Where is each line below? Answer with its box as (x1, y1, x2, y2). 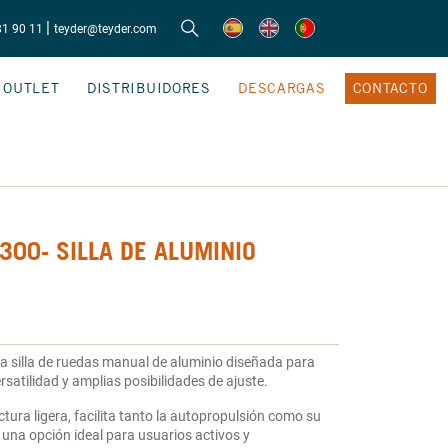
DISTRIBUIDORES (86, 78, 211, 97)
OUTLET (3, 78, 60, 97)
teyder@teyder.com (53, 21, 157, 36)
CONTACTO (352, 78, 428, 97)
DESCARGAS (238, 78, 326, 97)
